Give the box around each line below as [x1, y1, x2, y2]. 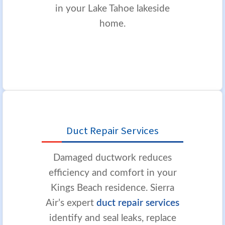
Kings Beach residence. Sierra [51, 183, 174, 193]
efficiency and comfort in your [48, 168, 177, 178]
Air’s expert [46, 198, 96, 208]
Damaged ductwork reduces [53, 153, 172, 163]
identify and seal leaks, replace [49, 213, 176, 223]
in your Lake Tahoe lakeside [55, 4, 170, 14]
